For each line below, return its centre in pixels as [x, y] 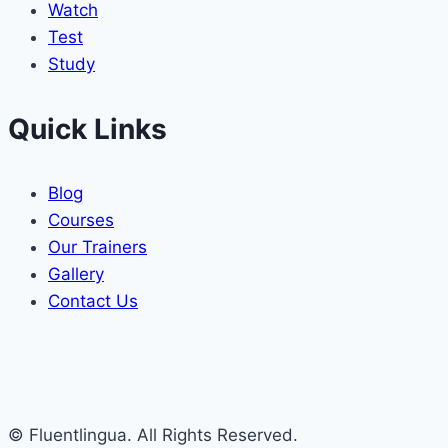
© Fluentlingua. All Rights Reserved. [153, 435]
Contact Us [93, 301]
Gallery [76, 274]
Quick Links [87, 129]
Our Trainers [97, 247]
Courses [81, 220]
